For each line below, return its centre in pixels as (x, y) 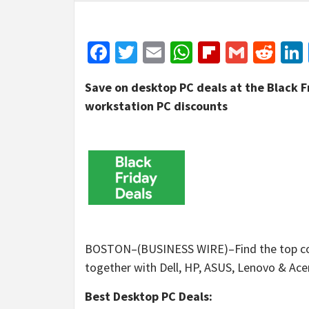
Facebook (154, 52)
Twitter (170, 52)
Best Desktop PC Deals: (149, 296)
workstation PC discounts (156, 106)
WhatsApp (240, 52)
